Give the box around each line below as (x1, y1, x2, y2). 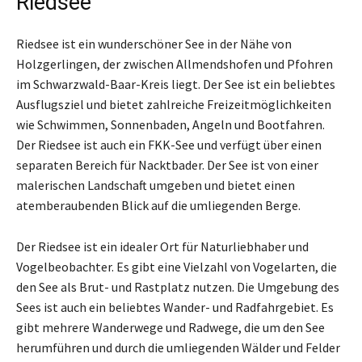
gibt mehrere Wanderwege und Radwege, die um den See (16, 318, 325, 335)
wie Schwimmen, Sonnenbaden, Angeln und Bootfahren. (16, 116, 325, 133)
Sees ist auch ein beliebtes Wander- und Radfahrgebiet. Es (16, 298, 334, 315)
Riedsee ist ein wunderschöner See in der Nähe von (16, 35, 292, 52)
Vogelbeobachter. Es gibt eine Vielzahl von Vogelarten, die (16, 258, 337, 275)
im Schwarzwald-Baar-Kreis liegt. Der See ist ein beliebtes (16, 75, 335, 92)
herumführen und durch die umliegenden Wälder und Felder (16, 339, 340, 356)
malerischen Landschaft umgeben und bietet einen (16, 176, 295, 193)
